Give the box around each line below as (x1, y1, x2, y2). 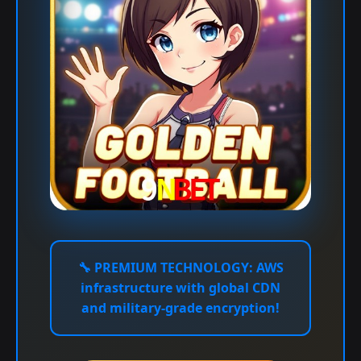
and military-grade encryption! (81, 299, 280, 317)
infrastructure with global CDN (81, 279, 280, 297)
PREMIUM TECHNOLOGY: (93, 259, 253, 276)
